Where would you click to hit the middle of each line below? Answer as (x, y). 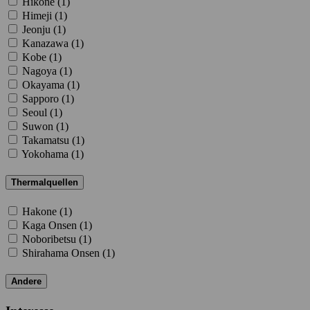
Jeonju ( (39, 29)
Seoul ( (38, 112)
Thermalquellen (45, 182)
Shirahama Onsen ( (64, 253)
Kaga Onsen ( (53, 226)
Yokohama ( (48, 154)
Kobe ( (37, 57)
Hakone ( (43, 212)
